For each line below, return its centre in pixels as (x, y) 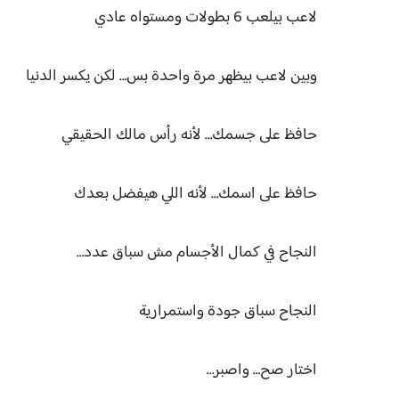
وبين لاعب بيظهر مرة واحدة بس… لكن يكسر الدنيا (170, 77)
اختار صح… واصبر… (262, 370)
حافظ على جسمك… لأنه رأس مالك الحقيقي (189, 135)
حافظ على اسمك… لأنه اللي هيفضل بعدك (195, 194)
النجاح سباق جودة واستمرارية (226, 312)
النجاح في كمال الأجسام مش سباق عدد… (197, 253)
